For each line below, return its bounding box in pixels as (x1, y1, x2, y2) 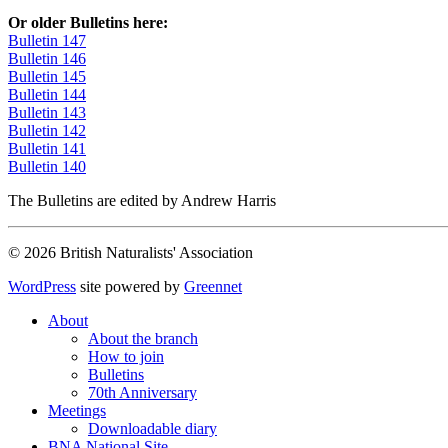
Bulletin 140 (8, 157, 86, 175)
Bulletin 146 (8, 49, 86, 67)
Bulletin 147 (8, 31, 86, 49)
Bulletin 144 (8, 85, 86, 103)
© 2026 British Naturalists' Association (8, 243, 253, 261)
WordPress (8, 277, 76, 295)
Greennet (184, 277, 242, 295)
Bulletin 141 (8, 139, 86, 157)
